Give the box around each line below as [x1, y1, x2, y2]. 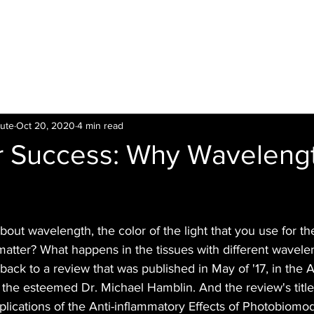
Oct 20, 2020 [16, 119, 75, 131]
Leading [203, 42, 244, 55]
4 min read [77, 119, 123, 131]
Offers [111, 42, 142, 55]
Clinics [156, 42, 189, 55]
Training [258, 42, 298, 55]
